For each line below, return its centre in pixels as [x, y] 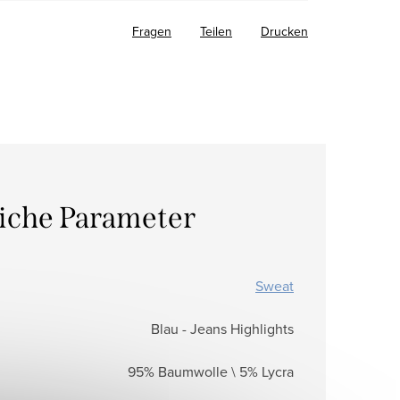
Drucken [284, 31]
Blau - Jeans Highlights [222, 328]
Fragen [152, 31]
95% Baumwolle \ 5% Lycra [211, 371]
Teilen [216, 31]
